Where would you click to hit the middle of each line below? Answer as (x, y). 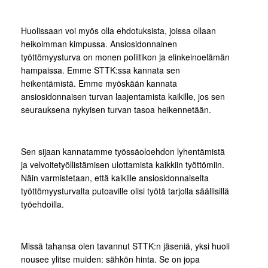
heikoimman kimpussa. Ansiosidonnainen (99, 44)
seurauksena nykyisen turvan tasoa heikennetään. (117, 109)
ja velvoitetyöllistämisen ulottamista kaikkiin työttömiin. (123, 165)
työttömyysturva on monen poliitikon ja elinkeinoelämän (125, 57)
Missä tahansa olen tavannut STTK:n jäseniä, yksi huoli (125, 246)
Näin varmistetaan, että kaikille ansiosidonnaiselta (115, 178)
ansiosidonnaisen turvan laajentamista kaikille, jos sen (123, 96)
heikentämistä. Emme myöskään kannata (99, 83)
